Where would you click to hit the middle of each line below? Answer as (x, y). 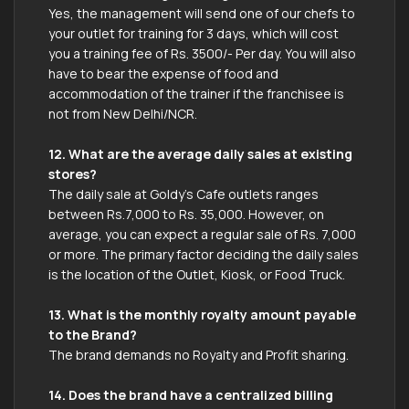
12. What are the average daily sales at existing (200, 153)
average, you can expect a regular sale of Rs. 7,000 (202, 234)
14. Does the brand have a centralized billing (191, 394)
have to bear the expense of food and (163, 73)
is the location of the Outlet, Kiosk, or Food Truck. (197, 274)
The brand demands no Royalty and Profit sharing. (199, 354)
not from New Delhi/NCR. (123, 113)
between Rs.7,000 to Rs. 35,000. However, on (186, 214)
